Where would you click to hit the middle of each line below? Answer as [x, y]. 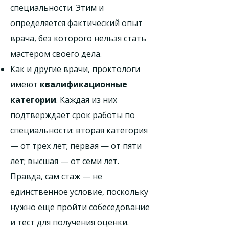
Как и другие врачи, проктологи [75, 69]
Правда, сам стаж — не [56, 176]
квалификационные [84, 84]
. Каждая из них [87, 100]
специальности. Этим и [57, 8]
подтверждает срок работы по [73, 115]
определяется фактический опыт [76, 23]
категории [33, 100]
